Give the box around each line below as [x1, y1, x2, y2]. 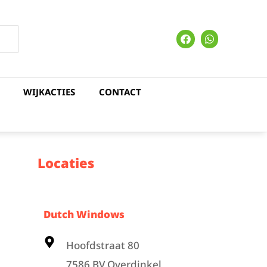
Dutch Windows [44, 207, 125, 221]
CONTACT [99, 86, 141, 98]
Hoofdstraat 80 [66, 238, 140, 252]
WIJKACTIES [23, 86, 75, 98]
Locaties [38, 154, 95, 172]
